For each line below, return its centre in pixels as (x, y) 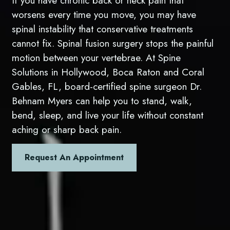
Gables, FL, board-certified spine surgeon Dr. (107, 86)
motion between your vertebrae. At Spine (97, 57)
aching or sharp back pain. (67, 129)
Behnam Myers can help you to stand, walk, (102, 101)
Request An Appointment (74, 158)
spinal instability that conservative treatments (103, 29)
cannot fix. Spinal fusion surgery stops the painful (113, 43)
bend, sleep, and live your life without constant (108, 115)
